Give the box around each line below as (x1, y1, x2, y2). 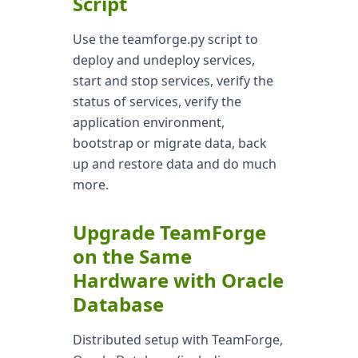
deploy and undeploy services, (72, 51, 255, 69)
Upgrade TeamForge (72, 219, 266, 245)
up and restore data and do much (72, 155, 276, 173)
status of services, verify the (72, 93, 241, 110)
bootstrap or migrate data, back (72, 134, 267, 152)
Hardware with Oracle (72, 267, 284, 293)
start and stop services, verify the (72, 72, 273, 89)
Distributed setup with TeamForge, (72, 331, 283, 348)
